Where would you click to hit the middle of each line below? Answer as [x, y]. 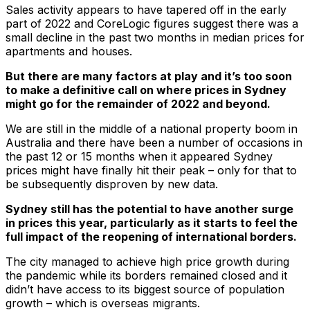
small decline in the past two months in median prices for [155, 37]
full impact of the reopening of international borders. [151, 236]
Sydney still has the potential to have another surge [149, 209]
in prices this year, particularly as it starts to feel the [152, 222]
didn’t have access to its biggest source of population [145, 289]
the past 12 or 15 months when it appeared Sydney [139, 156]
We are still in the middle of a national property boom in [152, 128]
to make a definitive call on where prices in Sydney [146, 90]
